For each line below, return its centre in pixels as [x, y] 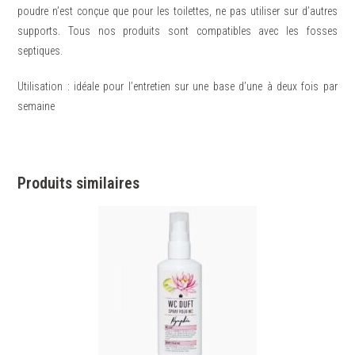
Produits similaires [79, 183]
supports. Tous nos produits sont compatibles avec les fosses [177, 31]
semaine [36, 107]
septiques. [40, 51]
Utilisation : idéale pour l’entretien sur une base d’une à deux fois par [177, 87]
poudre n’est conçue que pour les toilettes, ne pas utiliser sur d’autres [177, 11]
